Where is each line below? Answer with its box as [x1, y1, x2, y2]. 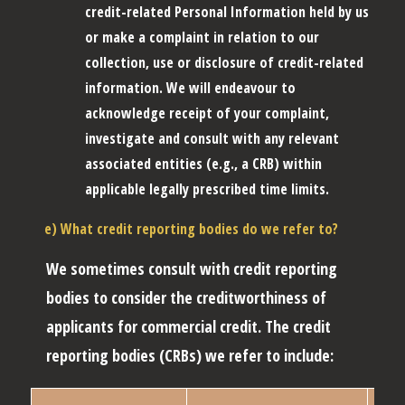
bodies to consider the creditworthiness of [46, 286, 326, 308]
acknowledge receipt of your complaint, [85, 102, 329, 123]
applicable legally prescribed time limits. [85, 178, 329, 199]
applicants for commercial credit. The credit [46, 315, 331, 337]
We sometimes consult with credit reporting [46, 257, 337, 279]
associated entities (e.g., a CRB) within [85, 153, 322, 174]
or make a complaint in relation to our [85, 26, 319, 47]
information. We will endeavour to [85, 77, 296, 98]
